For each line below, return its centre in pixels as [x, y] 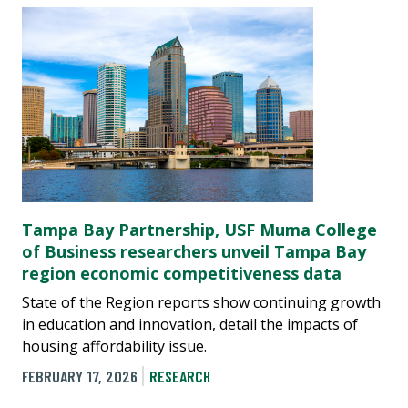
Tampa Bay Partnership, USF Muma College [199, 229]
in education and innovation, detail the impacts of [190, 324]
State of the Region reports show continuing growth [201, 302]
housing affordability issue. [114, 346]
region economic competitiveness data [182, 273]
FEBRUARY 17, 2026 [80, 376]
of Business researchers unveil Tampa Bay [194, 251]
